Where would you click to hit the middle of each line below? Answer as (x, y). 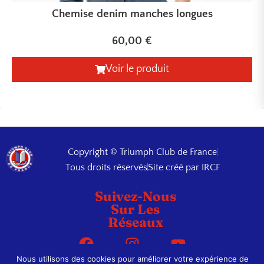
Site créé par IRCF (184, 167)
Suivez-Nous (135, 196)
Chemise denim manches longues (132, 14)
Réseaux (135, 222)
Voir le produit (137, 69)
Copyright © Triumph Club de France (143, 152)
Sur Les (136, 209)
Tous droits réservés (106, 167)
